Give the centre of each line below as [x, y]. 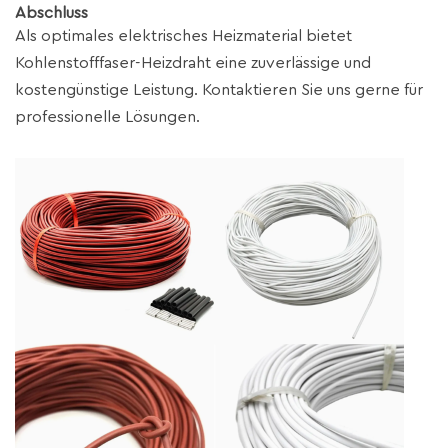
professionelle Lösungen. [107, 116]
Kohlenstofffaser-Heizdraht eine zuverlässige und [193, 62]
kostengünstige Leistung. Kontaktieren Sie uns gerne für [219, 89]
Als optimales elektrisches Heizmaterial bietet [183, 35]
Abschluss [51, 12]
